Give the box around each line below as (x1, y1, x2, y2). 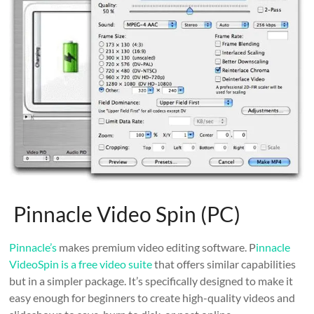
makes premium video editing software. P (57, 240, 257, 254)
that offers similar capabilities (152, 257, 296, 271)
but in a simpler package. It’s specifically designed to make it (9, 273, 294, 287)
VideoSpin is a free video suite (9, 257, 153, 271)
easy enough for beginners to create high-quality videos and (9, 290, 296, 304)
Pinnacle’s (9, 240, 57, 254)
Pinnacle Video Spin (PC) (9, 200, 241, 226)
